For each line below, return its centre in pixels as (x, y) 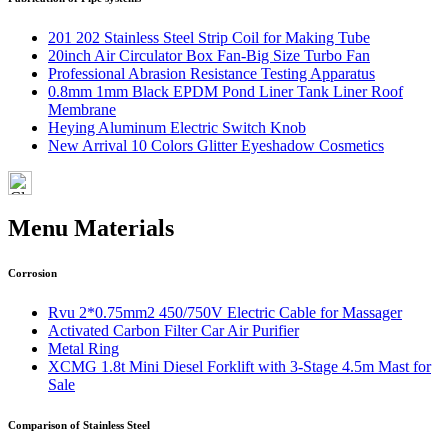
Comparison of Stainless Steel (79, 424)
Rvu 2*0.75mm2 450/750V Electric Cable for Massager (225, 312)
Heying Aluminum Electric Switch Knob (177, 127)
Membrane (82, 109)
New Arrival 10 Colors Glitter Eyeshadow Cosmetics (216, 145)
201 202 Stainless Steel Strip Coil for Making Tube (209, 37)
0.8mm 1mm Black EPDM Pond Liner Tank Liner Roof (225, 91)
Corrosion (32, 272)
